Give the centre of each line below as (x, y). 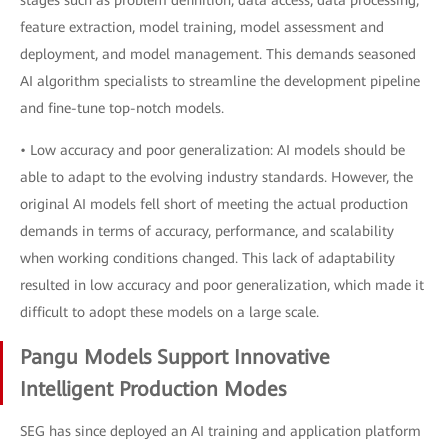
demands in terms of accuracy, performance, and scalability (207, 231)
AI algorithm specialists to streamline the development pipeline (220, 81)
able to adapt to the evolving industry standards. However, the (216, 177)
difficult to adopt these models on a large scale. (169, 312)
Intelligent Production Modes (153, 389)
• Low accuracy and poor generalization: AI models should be (212, 150)
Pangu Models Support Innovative (175, 357)
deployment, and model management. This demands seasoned (218, 54)
